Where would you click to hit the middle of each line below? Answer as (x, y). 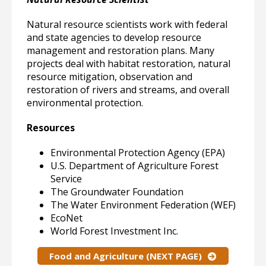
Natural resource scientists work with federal (127, 24)
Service (66, 179)
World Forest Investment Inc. (114, 231)
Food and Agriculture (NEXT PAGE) (126, 256)
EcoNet (66, 218)
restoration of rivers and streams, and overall (128, 90)
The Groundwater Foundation (117, 192)
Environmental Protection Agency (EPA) (138, 153)
